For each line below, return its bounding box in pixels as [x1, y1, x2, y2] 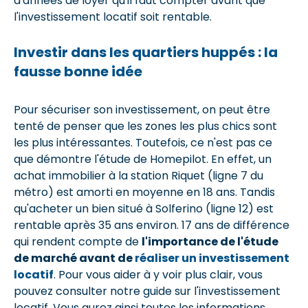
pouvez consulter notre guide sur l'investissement [14, 283, 280, 299]
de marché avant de [14, 250, 135, 266]
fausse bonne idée [14, 62, 142, 81]
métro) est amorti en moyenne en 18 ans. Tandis [14, 184, 275, 200]
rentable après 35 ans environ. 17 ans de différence [14, 217, 289, 233]
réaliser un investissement [135, 250, 289, 266]
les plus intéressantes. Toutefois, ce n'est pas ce [14, 135, 272, 151]
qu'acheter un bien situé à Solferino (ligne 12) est [14, 201, 274, 217]
